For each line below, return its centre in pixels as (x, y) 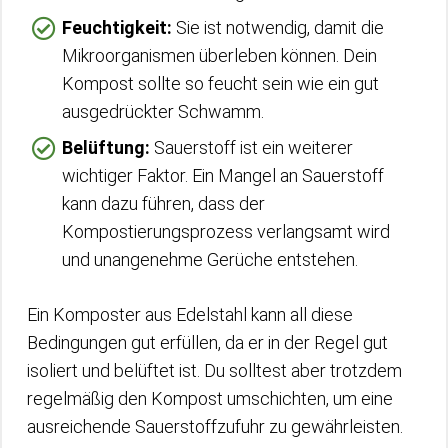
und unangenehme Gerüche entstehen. (210, 259)
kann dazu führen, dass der (163, 203)
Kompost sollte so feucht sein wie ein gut (220, 83)
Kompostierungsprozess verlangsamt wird (226, 231)
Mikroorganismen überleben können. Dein (219, 55)
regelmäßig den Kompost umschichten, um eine (210, 398)
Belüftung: (106, 147)
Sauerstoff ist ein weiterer (251, 147)
